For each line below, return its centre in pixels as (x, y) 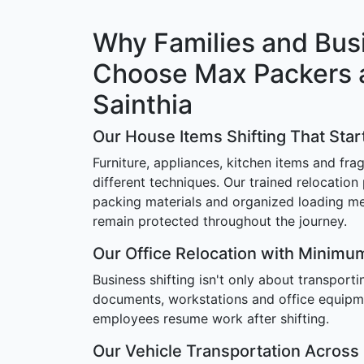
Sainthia (143, 105)
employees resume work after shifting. (211, 319)
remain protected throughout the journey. (220, 221)
